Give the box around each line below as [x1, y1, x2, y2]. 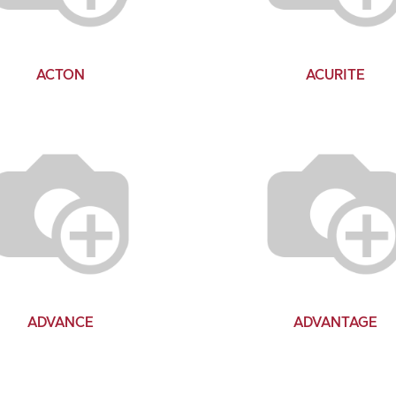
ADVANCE [27, 313, 94, 331]
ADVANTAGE [293, 313, 378, 331]
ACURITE [306, 65, 366, 83]
